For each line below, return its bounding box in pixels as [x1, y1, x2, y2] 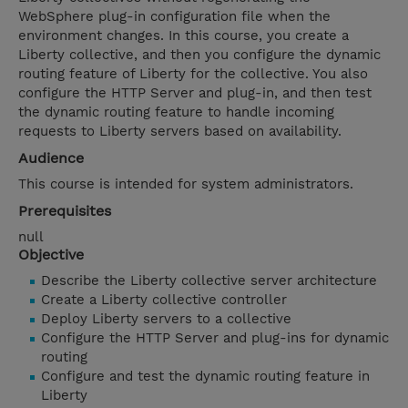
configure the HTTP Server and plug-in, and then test [18, 85, 372, 102]
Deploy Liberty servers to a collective [41, 311, 291, 328]
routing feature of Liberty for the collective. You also [18, 66, 368, 83]
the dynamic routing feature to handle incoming [18, 104, 334, 121]
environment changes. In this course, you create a [18, 27, 349, 45]
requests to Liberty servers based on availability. [18, 123, 342, 140]
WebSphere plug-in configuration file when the [18, 8, 331, 25]
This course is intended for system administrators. [18, 176, 353, 193]
